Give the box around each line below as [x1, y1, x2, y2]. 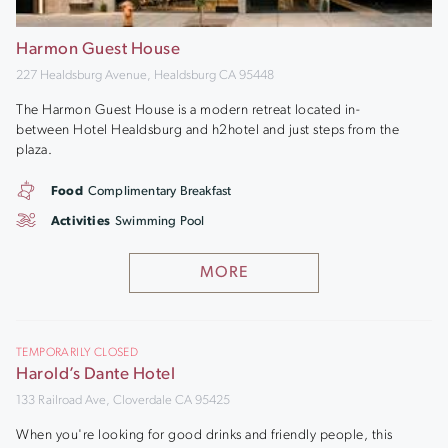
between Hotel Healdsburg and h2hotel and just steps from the [16, 122, 399, 138]
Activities [51, 215, 110, 228]
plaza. [16, 142, 52, 158]
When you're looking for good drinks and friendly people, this [16, 427, 393, 443]
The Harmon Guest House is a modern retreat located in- [16, 102, 360, 118]
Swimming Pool [115, 215, 205, 228]
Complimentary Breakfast [87, 185, 232, 198]
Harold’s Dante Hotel [16, 366, 175, 383]
